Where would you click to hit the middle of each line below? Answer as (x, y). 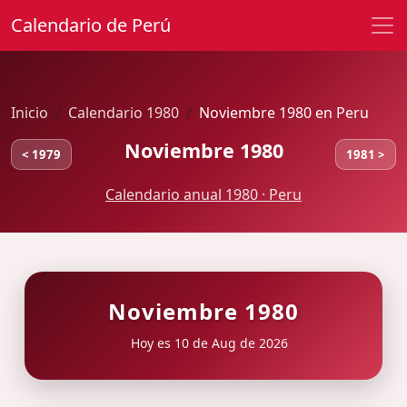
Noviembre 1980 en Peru (284, 113)
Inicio (30, 113)
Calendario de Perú (91, 25)
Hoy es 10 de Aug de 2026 (207, 342)
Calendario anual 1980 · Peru (203, 195)
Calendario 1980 (124, 113)
